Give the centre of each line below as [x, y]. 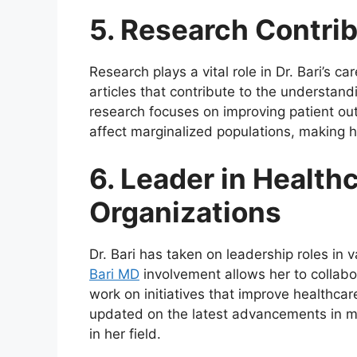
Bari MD [114, 275]
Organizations [185, 212]
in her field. [125, 334]
